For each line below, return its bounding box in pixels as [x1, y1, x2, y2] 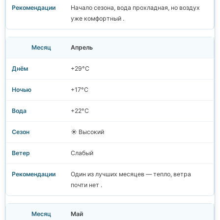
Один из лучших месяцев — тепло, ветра [71, 170, 191, 178]
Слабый [71, 149, 93, 157]
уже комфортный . [71, 15, 124, 23]
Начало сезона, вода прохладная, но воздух [71, 4, 200, 12]
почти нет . [71, 181, 102, 189]
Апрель [71, 44, 93, 52]
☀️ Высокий [71, 128, 104, 136]
